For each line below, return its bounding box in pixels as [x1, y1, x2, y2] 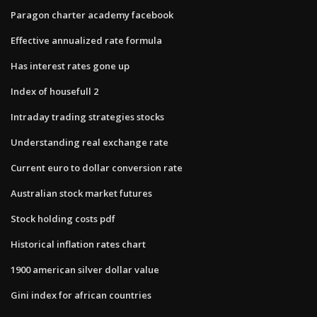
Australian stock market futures [11, 186, 152, 200]
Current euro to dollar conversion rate [11, 161, 183, 174]
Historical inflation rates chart [11, 237, 146, 250]
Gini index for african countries [11, 288, 151, 301]
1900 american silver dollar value [11, 263, 159, 276]
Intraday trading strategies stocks [11, 110, 164, 123]
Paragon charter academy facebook [11, 8, 173, 21]
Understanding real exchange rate [11, 135, 168, 149]
